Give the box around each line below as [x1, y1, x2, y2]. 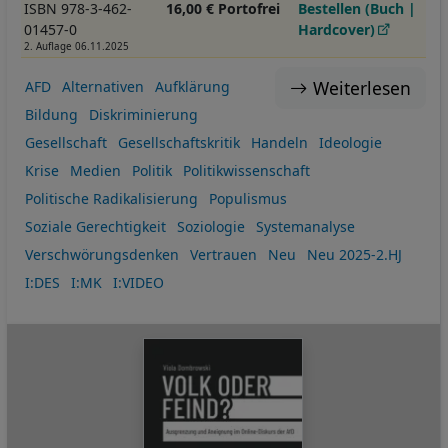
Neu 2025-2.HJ [306, 244, 402, 264]
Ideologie [318, 132, 382, 152]
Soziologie [176, 216, 245, 236]
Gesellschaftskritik [117, 132, 240, 152]
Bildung [24, 104, 78, 124]
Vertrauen [189, 244, 257, 264]
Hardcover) [298, 20, 376, 39]
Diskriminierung [88, 104, 198, 124]
